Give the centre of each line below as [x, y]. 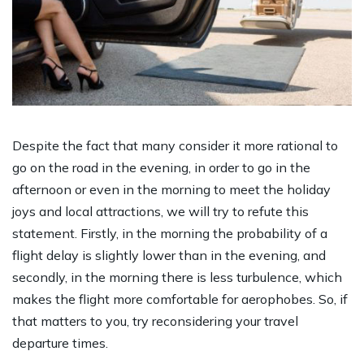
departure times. [60, 342]
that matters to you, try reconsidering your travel [155, 321]
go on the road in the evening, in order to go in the [161, 167]
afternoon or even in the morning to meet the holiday [171, 189]
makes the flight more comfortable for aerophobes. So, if [180, 299]
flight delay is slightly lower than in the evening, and [169, 255]
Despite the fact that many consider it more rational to [175, 145]
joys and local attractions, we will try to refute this [160, 211]
